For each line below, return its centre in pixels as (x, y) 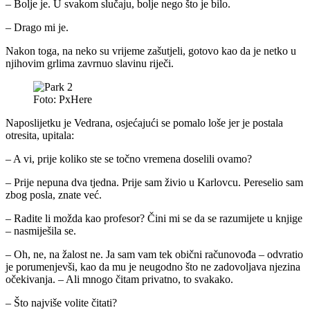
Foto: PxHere (63, 99)
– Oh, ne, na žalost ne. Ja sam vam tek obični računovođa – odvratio (154, 254)
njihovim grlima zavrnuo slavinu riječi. (90, 63)
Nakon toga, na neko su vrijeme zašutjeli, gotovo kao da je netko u (151, 51)
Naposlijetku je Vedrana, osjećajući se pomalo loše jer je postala (144, 122)
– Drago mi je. (37, 27)
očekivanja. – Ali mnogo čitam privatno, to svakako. (119, 279)
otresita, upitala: (40, 135)
